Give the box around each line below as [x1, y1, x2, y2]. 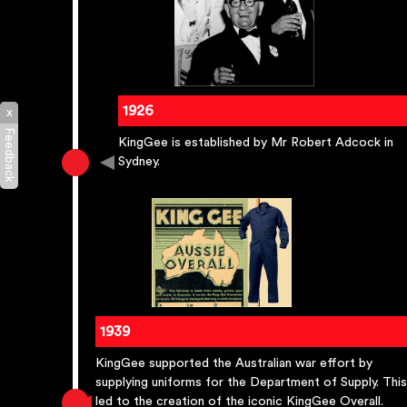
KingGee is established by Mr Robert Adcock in [118, 136, 393, 150]
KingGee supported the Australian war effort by [95, 357, 372, 371]
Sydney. [118, 155, 160, 169]
